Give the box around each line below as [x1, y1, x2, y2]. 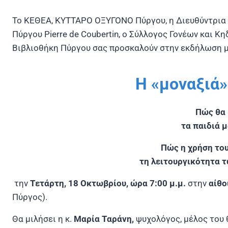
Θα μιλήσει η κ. [12, 213, 74, 224]
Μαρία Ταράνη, [74, 213, 136, 224]
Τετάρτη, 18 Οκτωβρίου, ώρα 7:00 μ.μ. [28, 178, 188, 188]
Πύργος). [12, 191, 47, 202]
